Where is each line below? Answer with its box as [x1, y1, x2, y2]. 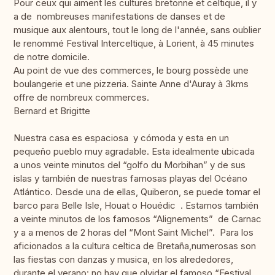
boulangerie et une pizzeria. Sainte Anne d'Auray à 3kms [14, 78, 249, 90]
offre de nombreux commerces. [14, 91, 149, 104]
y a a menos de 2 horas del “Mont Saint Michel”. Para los [14, 227, 254, 239]
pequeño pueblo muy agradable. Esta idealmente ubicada [14, 145, 255, 158]
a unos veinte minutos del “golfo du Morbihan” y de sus [14, 159, 246, 171]
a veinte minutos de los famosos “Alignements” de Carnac [14, 213, 261, 225]
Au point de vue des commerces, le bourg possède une [14, 64, 249, 77]
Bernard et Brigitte [14, 105, 90, 117]
